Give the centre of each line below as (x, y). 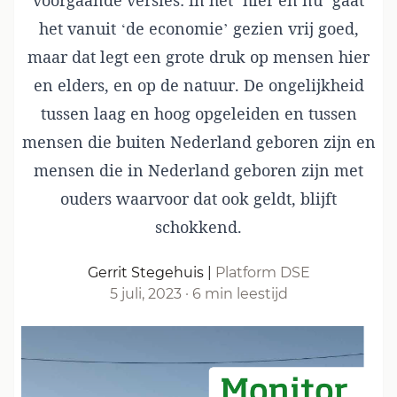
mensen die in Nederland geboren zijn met (198, 170)
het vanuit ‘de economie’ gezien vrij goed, (198, 28)
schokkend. (198, 227)
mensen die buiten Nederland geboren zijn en (198, 142)
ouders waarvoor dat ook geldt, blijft (198, 198)
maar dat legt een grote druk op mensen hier (198, 57)
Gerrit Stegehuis (145, 272)
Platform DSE (262, 272)
